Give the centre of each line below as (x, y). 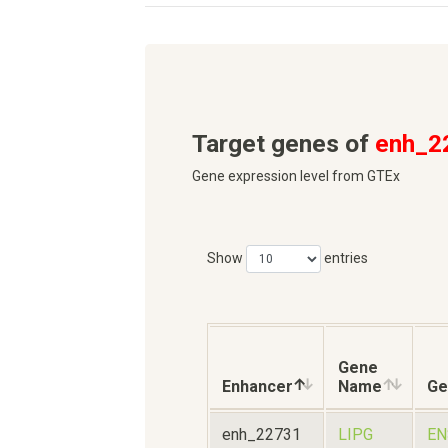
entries (344, 257)
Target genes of (283, 143)
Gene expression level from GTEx (296, 175)
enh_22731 (261, 435)
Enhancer (257, 387)
